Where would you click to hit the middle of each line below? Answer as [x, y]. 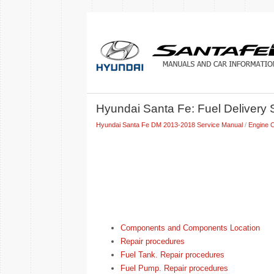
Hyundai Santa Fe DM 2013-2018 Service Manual [169, 125]
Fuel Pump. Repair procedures [174, 268]
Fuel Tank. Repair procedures [172, 255]
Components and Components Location [190, 228]
